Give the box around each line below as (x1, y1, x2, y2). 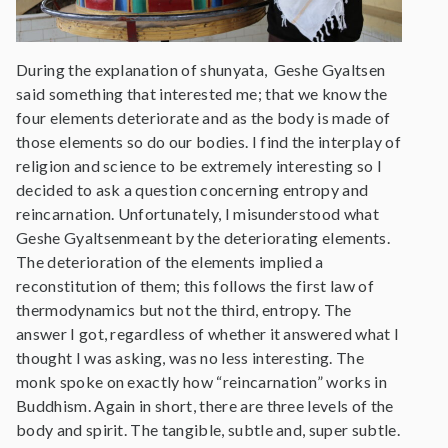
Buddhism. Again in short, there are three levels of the (16, 395, 394, 415)
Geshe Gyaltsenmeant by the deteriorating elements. (16, 227, 391, 247)
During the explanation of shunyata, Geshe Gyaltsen (16, 59, 386, 79)
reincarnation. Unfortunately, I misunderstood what (16, 203, 380, 223)
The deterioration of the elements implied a (16, 251, 324, 271)
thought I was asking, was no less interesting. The (16, 347, 365, 367)
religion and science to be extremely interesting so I (16, 155, 382, 175)
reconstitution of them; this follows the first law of (16, 275, 374, 295)
